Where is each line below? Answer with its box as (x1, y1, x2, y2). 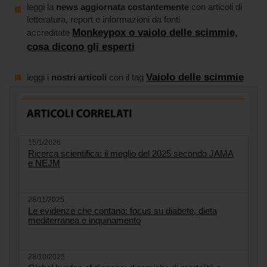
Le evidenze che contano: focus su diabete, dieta (28, 205, 217, 216)
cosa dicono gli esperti (27, 41, 135, 52)
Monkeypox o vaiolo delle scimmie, (72, 26, 238, 38)
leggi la (27, 1, 56, 12)
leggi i (27, 72, 51, 82)
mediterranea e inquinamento (28, 215, 141, 225)
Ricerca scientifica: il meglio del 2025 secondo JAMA (28, 148, 234, 159)
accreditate (27, 27, 72, 38)
